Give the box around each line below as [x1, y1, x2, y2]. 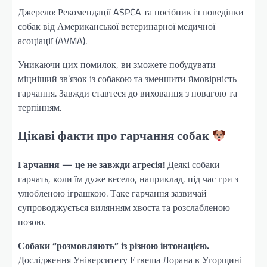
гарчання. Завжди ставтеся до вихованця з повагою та [18, 85, 237, 100]
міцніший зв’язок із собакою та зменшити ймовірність [18, 71, 237, 86]
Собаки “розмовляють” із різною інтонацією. [18, 238, 209, 253]
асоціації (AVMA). [18, 33, 87, 48]
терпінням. [18, 100, 61, 114]
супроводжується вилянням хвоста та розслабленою [18, 200, 230, 215]
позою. [18, 215, 45, 229]
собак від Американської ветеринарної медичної [18, 18, 215, 33]
